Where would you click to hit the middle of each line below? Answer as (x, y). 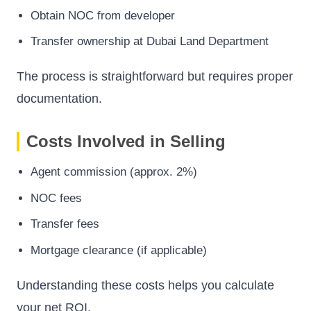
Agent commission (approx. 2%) (114, 172)
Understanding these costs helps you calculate (145, 286)
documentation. (59, 99)
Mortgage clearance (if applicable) (119, 251)
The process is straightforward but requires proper (155, 77)
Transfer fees (65, 224)
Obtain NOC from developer (103, 15)
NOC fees (56, 198)
